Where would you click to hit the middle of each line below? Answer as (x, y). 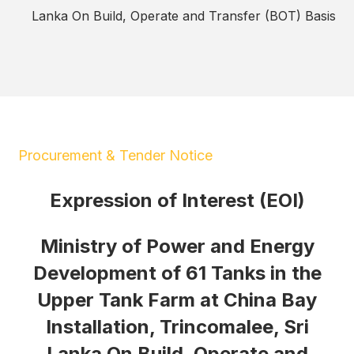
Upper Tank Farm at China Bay (177, 299)
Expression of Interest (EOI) (177, 200)
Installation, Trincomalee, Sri (177, 326)
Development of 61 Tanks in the (177, 273)
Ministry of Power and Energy (177, 246)
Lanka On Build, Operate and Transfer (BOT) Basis (184, 15)
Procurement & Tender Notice (115, 155)
